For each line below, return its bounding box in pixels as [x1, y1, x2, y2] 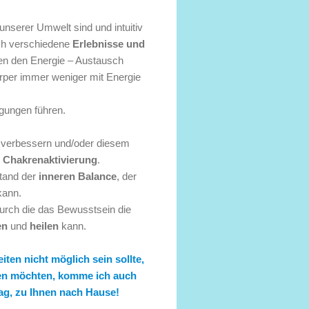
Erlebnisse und [72, 37, 146, 50]
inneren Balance [39, 170, 117, 182]
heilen [29, 219, 59, 232]
